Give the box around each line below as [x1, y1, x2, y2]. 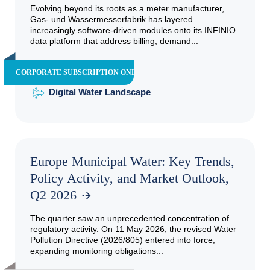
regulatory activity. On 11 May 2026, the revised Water [30, 224, 236, 234]
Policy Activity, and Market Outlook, [30, 171, 229, 186]
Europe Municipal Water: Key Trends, [30, 154, 234, 169]
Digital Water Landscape [49, 87, 151, 98]
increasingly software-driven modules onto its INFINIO [30, 25, 236, 36]
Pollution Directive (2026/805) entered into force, [30, 235, 215, 245]
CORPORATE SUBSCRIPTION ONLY [15, 68, 141, 77]
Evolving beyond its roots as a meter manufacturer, [30, 4, 224, 14]
